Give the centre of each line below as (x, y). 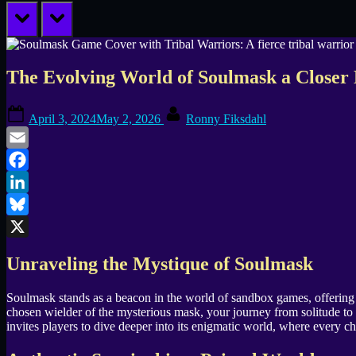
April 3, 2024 (62, 119)
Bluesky (27, 226)
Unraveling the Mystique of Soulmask (160, 264)
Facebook (31, 182)
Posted (44, 110)
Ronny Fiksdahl (226, 119)
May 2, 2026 (128, 119)
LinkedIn (29, 204)
